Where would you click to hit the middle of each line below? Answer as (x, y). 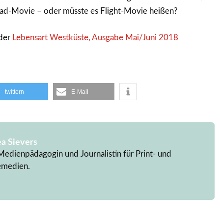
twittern (14, 92)
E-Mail (80, 92)
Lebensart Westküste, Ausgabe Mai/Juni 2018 (95, 37)
